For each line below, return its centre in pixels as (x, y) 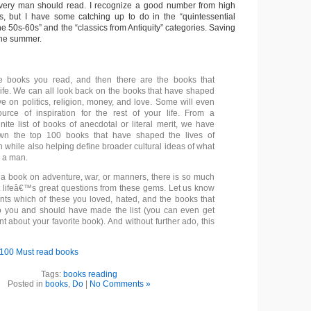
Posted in (26, 284)
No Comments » (120, 284)
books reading (90, 274)
